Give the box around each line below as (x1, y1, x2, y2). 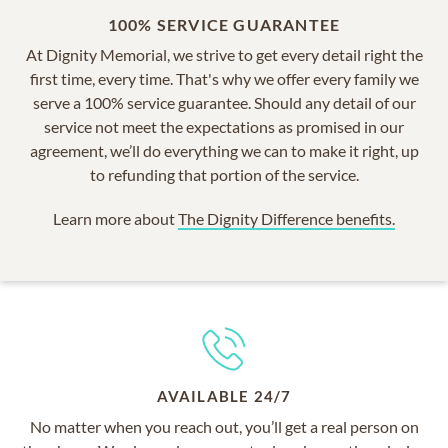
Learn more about (53, 208, 178, 228)
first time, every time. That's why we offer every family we (29, 68, 419, 88)
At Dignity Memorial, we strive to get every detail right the (25, 44, 423, 64)
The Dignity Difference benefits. (178, 208, 395, 228)
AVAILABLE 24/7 (156, 386, 292, 405)
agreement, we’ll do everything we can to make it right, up (29, 140, 419, 160)
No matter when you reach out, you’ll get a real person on (29, 416, 419, 436)
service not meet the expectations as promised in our (44, 116, 404, 136)
